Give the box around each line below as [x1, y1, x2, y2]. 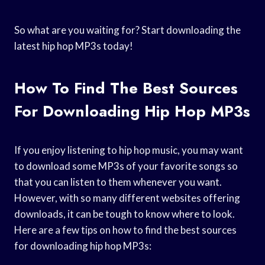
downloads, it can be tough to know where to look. [14, 207, 235, 220]
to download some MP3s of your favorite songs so [14, 159, 238, 172]
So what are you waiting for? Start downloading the [14, 23, 241, 36]
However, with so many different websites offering [14, 191, 240, 204]
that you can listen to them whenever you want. [14, 175, 222, 188]
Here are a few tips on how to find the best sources [14, 223, 237, 236]
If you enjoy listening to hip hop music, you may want [14, 143, 243, 156]
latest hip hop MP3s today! [14, 39, 133, 52]
